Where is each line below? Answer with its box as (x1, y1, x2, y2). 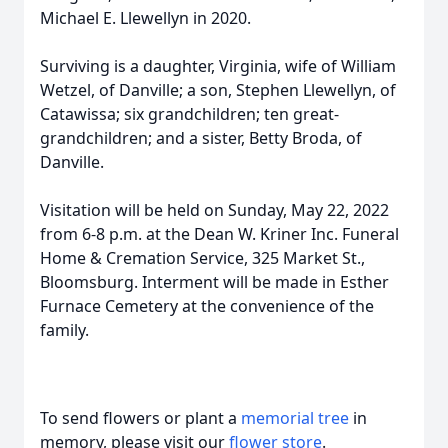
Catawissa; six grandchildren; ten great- (40, 103, 339, 125)
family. (40, 319, 97, 341)
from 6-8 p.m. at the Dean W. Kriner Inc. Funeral (40, 223, 399, 245)
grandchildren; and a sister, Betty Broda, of (40, 127, 362, 149)
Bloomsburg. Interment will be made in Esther (40, 271, 389, 293)
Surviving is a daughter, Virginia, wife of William (40, 55, 396, 77)
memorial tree (241, 407, 349, 429)
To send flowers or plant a (40, 407, 241, 429)
